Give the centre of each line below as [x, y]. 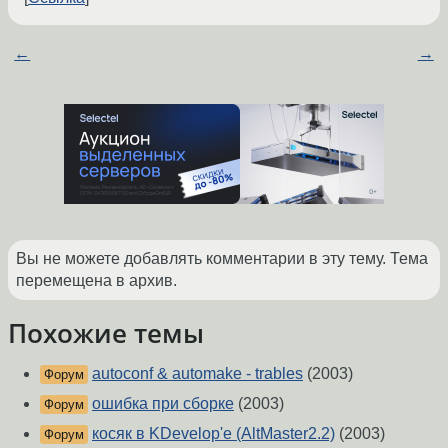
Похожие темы [106, 333]
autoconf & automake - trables [197, 374]
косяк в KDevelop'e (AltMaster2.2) [213, 434]
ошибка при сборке [163, 404]
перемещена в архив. [96, 281]
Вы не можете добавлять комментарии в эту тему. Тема [222, 259]
